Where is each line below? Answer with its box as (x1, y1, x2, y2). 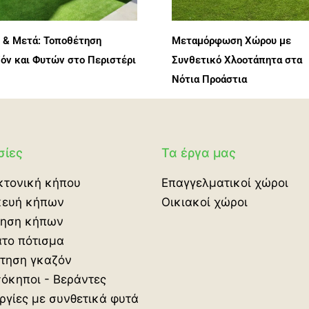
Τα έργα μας (161, 145, 236, 160)
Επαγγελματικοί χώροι (161, 175, 288, 190)
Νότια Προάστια (171, 73, 247, 86)
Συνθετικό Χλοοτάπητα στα (171, 54, 302, 67)
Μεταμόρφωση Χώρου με (171, 34, 291, 48)
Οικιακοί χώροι (161, 195, 248, 209)
